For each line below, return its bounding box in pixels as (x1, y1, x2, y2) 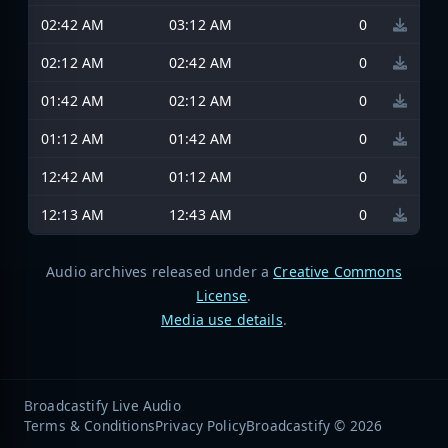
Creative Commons (273, 261, 402, 281)
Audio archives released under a (46, 261, 274, 281)
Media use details (161, 309, 283, 329)
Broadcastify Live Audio (24, 395, 181, 415)
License (196, 285, 248, 305)
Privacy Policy (154, 415, 247, 435)
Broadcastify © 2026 (246, 415, 383, 435)
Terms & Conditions (24, 415, 155, 435)
